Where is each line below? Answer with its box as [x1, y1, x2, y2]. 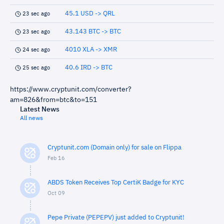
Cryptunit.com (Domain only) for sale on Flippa [47, 144, 181, 151]
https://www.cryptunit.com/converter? [10, 86, 131, 93]
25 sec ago [22, 65, 50, 70]
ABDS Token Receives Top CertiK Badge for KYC [47, 179, 184, 186]
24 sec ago [22, 47, 50, 52]
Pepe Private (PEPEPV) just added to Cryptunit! [47, 214, 184, 221]
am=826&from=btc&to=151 [10, 96, 97, 103]
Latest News [20, 106, 59, 113]
